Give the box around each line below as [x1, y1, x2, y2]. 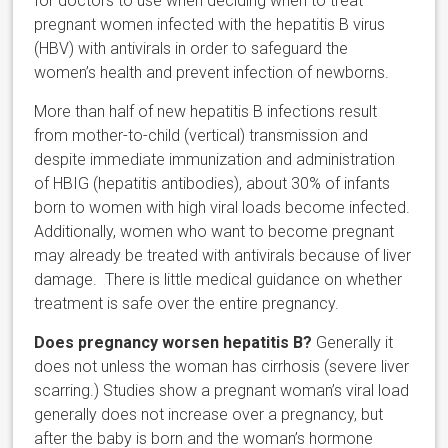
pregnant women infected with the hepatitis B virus [34, 15, 386, 35]
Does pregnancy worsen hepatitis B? [34, 333, 313, 353]
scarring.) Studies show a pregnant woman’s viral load [34, 381, 410, 401]
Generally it [312, 333, 394, 353]
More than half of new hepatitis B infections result [34, 102, 378, 122]
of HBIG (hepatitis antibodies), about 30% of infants [34, 174, 391, 194]
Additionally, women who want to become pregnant [34, 222, 395, 242]
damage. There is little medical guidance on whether [34, 270, 403, 290]
